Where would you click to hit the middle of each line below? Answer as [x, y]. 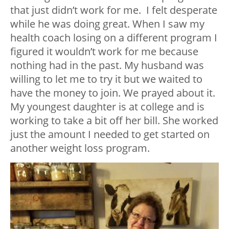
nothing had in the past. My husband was [107, 65]
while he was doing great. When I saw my [107, 24]
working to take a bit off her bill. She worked [114, 121]
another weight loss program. [80, 148]
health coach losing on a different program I [114, 38]
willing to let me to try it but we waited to [106, 79]
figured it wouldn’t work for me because [104, 52]
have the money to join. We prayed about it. [113, 93]
